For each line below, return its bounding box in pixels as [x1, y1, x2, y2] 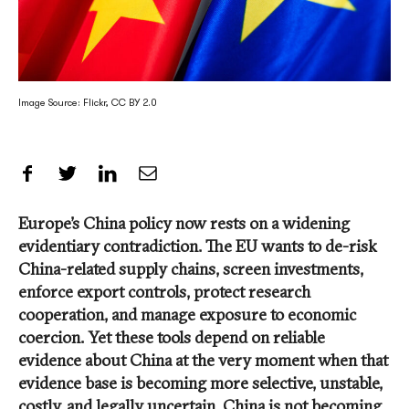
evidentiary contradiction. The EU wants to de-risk [18, 236, 377, 257]
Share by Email [156, 161, 262, 183]
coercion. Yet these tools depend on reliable [18, 327, 325, 349]
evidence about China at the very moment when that [18, 350, 388, 372]
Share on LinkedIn [116, 161, 246, 183]
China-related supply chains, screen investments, [18, 258, 363, 280]
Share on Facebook [36, 161, 170, 183]
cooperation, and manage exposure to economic [18, 304, 356, 326]
